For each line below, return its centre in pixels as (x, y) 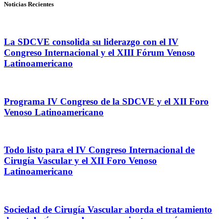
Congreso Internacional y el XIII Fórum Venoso (99, 53)
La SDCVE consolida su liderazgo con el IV (91, 42)
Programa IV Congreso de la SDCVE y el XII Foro (106, 101)
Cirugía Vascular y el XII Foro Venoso (80, 161)
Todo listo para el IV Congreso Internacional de (99, 150)
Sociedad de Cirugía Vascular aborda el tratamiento (108, 209)
